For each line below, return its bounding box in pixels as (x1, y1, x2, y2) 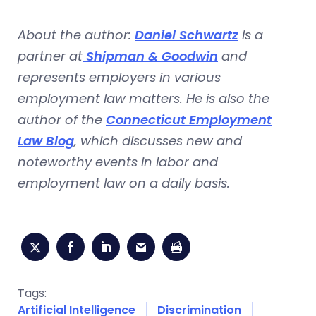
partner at (18, 47, 83, 65)
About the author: (18, 25, 135, 44)
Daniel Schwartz (135, 25, 238, 44)
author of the (18, 110, 106, 128)
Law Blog (18, 131, 74, 150)
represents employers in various (18, 68, 221, 86)
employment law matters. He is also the (18, 89, 269, 107)
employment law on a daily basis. (18, 174, 230, 192)
